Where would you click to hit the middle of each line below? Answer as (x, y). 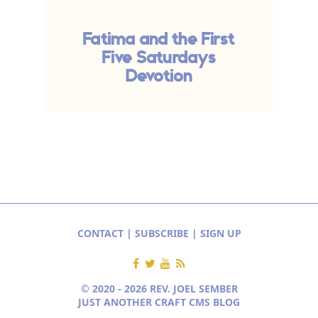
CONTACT (100, 234)
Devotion (159, 77)
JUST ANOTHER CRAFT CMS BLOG (159, 302)
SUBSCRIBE (161, 234)
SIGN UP (220, 234)
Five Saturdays (159, 59)
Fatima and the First (159, 40)
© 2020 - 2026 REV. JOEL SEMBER (159, 289)
